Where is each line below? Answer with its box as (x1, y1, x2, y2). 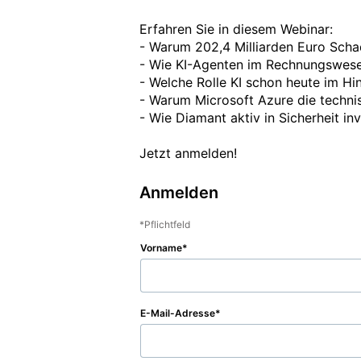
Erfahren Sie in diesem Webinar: (139, 21, 333, 37)
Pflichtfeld (144, 218, 190, 230)
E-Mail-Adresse (140, 307, 215, 319)
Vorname (140, 242, 182, 254)
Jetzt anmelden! (139, 145, 237, 161)
